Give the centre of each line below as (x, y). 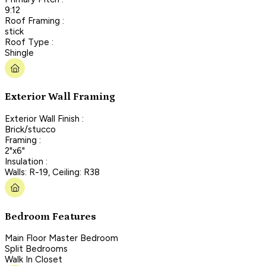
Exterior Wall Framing (60, 97)
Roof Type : (29, 42)
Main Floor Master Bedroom (61, 238)
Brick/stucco (30, 129)
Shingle (19, 53)
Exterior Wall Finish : (44, 118)
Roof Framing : (34, 20)
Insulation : (26, 161)
